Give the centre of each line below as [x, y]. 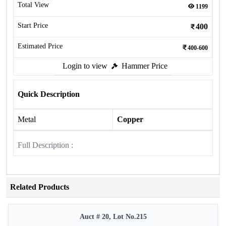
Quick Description [49, 94]
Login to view [85, 66]
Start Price [33, 25]
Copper [130, 119]
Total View [33, 5]
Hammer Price [145, 66]
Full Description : [45, 145]
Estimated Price [40, 46]
